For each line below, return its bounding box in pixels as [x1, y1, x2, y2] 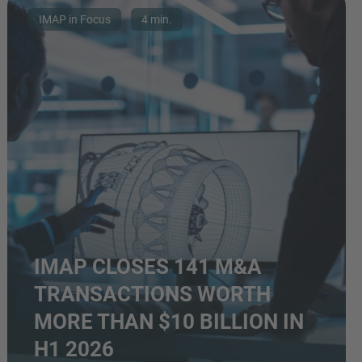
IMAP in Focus [39, 12, 112, 26]
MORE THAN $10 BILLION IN [34, 309, 305, 334]
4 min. [141, 12, 173, 26]
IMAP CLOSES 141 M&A [34, 254, 263, 279]
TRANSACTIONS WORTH [34, 281, 271, 306]
